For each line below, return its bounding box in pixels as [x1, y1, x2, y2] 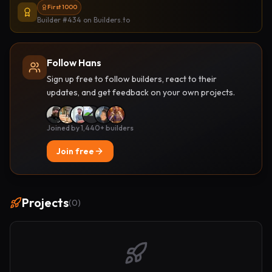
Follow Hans [47, 56, 101, 69]
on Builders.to [81, 15, 130, 24]
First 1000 [47, 3, 77, 11]
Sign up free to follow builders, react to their [47, 73, 217, 84]
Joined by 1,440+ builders [47, 123, 134, 132]
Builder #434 [37, 15, 81, 24]
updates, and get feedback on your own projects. [47, 87, 235, 98]
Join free [56, 146, 94, 157]
